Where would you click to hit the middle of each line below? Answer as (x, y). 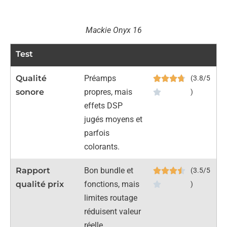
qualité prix (40, 184)
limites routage (111, 198)
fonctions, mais (112, 184)
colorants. (102, 146)
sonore (30, 92)
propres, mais (108, 92)
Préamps (100, 78)
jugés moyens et (113, 119)
